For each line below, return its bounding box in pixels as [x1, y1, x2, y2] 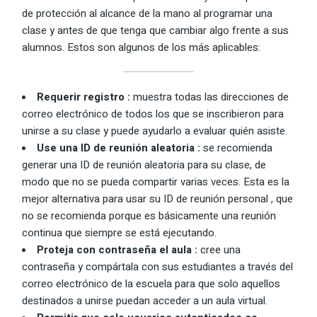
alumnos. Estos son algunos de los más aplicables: [22, 39, 261, 55]
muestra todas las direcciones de [133, 88, 289, 105]
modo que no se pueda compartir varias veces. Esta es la [22, 173, 290, 190]
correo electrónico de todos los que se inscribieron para [22, 105, 284, 122]
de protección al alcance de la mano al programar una [22, 5, 273, 21]
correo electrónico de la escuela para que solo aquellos [22, 275, 281, 292]
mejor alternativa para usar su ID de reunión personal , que [22, 190, 294, 207]
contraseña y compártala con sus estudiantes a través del [22, 258, 294, 275]
